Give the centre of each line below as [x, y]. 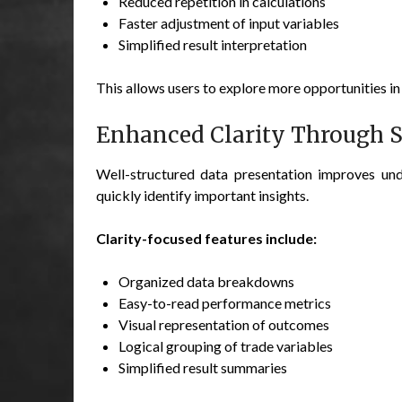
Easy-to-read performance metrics [225, 302]
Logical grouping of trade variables [226, 345]
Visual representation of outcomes [224, 324]
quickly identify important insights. [202, 195]
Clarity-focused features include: [206, 238]
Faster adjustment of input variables [229, 22]
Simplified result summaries [203, 367]
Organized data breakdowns [206, 281]
